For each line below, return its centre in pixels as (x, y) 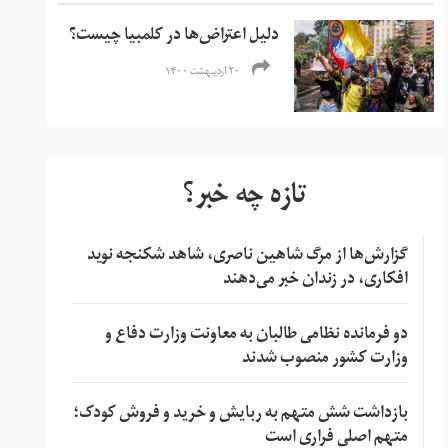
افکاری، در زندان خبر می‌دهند (315, 280)
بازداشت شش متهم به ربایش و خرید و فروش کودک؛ (240, 414)
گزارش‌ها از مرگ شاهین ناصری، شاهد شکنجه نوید (247, 256)
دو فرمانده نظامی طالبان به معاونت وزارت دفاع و (256, 335)
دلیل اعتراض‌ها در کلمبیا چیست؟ (174, 36)
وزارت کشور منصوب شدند (324, 359)
